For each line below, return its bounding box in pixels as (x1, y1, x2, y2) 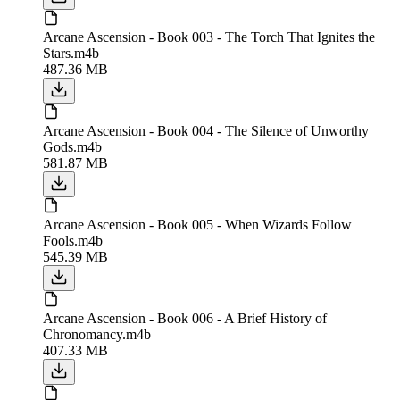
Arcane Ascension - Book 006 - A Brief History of (43, 310, 327, 326)
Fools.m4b (43, 232, 103, 248)
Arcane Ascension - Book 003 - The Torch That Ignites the (43, 29, 375, 45)
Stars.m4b (43, 45, 99, 61)
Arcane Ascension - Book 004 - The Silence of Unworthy (43, 122, 369, 138)
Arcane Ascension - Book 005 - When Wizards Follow (43, 216, 352, 232)
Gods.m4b (43, 138, 102, 154)
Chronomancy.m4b (43, 326, 151, 342)
